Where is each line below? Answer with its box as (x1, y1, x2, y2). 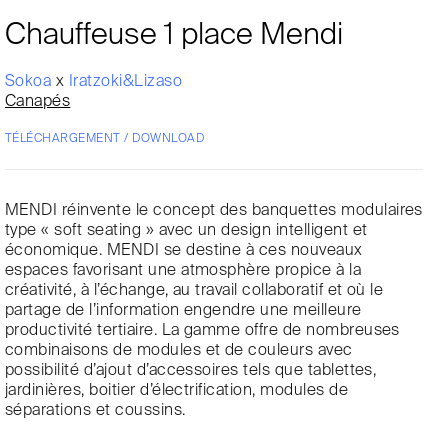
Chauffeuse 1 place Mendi (5, 20, 343, 51)
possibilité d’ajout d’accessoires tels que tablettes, (5, 362, 377, 379)
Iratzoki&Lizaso (68, 73, 183, 90)
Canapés (5, 93, 71, 110)
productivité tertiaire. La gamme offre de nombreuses (5, 322, 400, 339)
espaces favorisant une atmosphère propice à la (5, 262, 362, 279)
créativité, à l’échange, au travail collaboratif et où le (5, 282, 384, 299)
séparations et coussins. (5, 402, 186, 419)
